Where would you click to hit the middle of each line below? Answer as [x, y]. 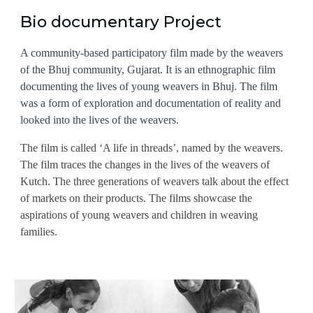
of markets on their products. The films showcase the [137, 198]
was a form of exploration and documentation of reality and [151, 103]
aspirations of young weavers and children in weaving [139, 215]
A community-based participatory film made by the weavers [152, 53]
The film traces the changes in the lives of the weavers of [145, 165]
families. [41, 232]
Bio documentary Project [121, 22]
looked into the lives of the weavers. [101, 120]
